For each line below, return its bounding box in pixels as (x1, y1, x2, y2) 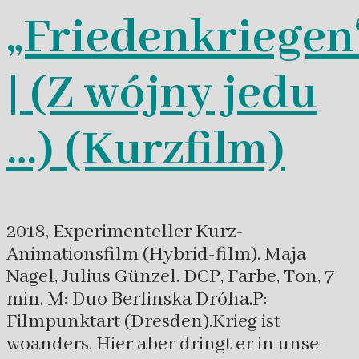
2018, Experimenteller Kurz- (6, 219, 244, 244)
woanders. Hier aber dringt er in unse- (6, 331, 326, 357)
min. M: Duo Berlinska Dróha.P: (6, 286, 268, 312)
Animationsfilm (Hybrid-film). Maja (6, 241, 306, 267)
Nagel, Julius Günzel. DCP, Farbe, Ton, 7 (6, 264, 334, 289)
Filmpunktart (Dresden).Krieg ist (6, 309, 280, 334)
